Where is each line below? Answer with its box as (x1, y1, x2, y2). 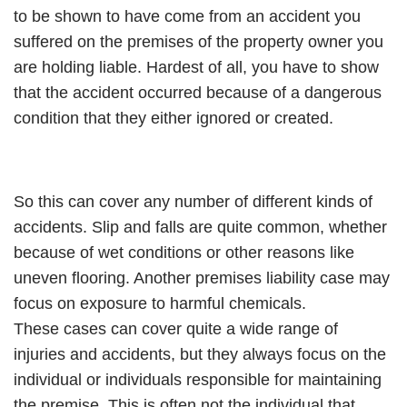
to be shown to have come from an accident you (14, 7, 361, 25)
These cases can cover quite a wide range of (14, 320, 338, 338)
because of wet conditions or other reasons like (14, 243, 354, 262)
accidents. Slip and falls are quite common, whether (14, 218, 387, 236)
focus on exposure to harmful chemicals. (14, 294, 306, 313)
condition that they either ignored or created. (14, 109, 333, 127)
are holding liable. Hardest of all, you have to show (14, 58, 379, 76)
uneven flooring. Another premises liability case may (14, 269, 390, 287)
